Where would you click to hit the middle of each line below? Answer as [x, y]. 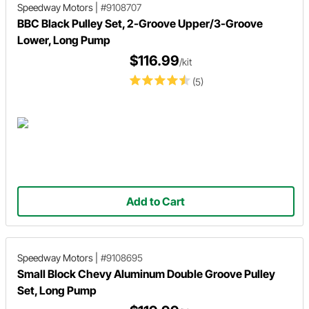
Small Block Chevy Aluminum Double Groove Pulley [146, 273]
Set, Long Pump [57, 290]
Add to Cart [156, 201]
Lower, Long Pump [64, 40]
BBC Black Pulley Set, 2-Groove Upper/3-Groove [140, 23]
